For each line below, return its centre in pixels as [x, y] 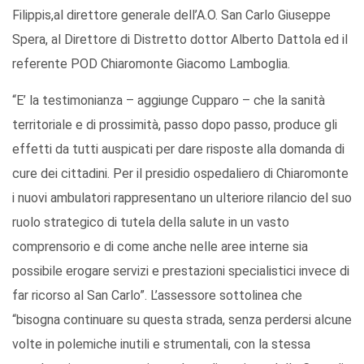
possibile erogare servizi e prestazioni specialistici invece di [181, 271]
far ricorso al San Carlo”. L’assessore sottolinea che [157, 296]
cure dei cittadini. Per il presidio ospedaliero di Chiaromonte [180, 174]
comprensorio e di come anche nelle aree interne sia [160, 247]
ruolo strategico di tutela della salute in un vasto [151, 223]
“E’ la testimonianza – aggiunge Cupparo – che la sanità [169, 101]
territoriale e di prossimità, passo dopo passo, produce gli [175, 125]
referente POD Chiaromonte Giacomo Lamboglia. [151, 64]
